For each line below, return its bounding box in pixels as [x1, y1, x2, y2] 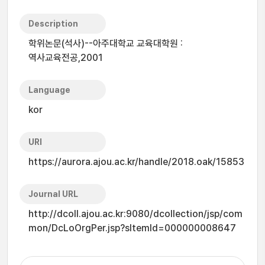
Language [28, 85, 70, 95]
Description [28, 19, 78, 28]
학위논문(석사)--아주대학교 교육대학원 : [28, 38, 183, 49]
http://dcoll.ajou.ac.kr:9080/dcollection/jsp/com [28, 208, 243, 219]
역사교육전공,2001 [28, 52, 103, 63]
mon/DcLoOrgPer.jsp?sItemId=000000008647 [28, 222, 236, 234]
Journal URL [28, 189, 78, 199]
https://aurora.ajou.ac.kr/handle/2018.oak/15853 [28, 156, 244, 167]
